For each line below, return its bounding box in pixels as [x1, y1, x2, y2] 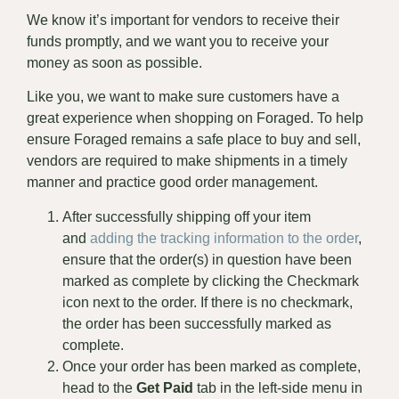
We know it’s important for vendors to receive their [27, 12, 339, 28]
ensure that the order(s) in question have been [62, 251, 352, 267]
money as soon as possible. [27, 55, 206, 71]
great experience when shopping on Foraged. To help [27, 110, 363, 126]
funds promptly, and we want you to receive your [27, 34, 329, 50]
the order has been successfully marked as [62, 315, 331, 331]
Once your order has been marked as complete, [62, 358, 361, 374]
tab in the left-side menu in [193, 379, 362, 395]
